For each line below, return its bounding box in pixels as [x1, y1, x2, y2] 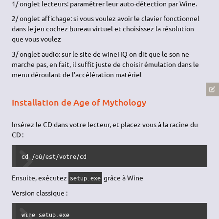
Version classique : [12, 188, 68, 197]
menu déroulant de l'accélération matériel [12, 69, 142, 79]
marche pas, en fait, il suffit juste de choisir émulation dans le [12, 59, 199, 68]
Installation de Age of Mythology [12, 96, 147, 108]
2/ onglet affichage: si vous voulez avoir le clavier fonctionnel [12, 14, 200, 23]
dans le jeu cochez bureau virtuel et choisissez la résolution [12, 24, 195, 33]
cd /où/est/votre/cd [22, 152, 87, 161]
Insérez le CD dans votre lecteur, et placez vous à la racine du [12, 120, 198, 129]
